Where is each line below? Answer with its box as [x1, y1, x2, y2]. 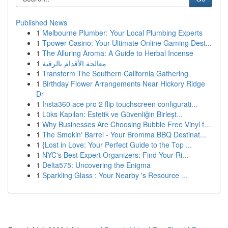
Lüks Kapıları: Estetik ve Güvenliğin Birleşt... [42, 109, 183, 119]
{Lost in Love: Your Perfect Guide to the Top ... [42, 139, 192, 150]
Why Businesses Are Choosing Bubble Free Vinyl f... [42, 119, 210, 129]
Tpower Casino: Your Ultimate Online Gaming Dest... [42, 38, 212, 48]
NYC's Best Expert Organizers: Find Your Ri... [42, 150, 188, 160]
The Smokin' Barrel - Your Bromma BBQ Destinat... [42, 129, 206, 139]
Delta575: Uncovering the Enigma [42, 160, 151, 170]
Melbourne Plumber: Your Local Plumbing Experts [42, 27, 203, 38]
